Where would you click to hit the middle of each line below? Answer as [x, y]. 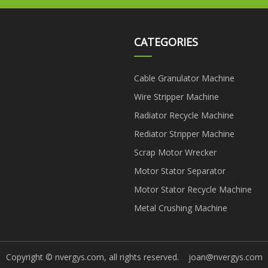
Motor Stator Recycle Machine [193, 189]
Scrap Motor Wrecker [175, 152]
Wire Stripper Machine [176, 96]
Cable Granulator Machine [184, 78]
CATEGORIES [166, 42]
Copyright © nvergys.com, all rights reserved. [97, 257]
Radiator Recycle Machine [184, 115]
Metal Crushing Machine [181, 208]
